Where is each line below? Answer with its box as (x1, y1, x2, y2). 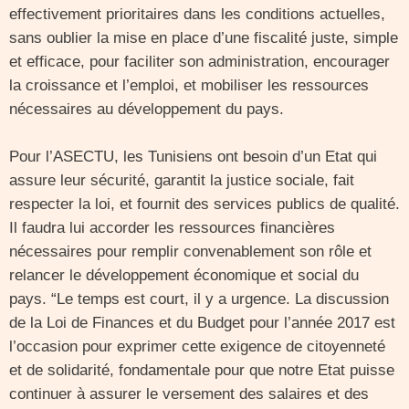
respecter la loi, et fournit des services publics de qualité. (9, 195, 400, 213)
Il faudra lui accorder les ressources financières (9, 219, 335, 236)
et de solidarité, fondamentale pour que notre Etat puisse (9, 362, 394, 379)
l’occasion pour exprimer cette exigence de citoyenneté (9, 338, 385, 355)
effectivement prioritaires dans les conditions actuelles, (9, 5, 385, 23)
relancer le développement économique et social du (9, 267, 359, 284)
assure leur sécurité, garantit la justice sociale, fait (9, 172, 354, 189)
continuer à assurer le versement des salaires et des (9, 385, 369, 403)
